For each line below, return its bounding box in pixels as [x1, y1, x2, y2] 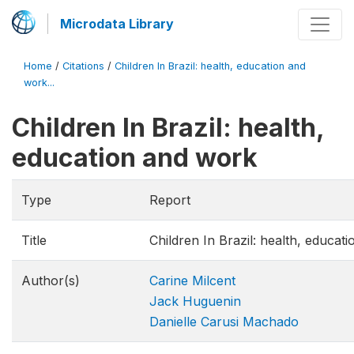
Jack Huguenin [149, 293, 241, 309]
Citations [62, 60, 104, 72]
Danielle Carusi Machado [149, 314, 299, 330]
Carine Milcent [149, 273, 235, 288]
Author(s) [21, 273, 80, 288]
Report [149, 192, 190, 208]
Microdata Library [60, 16, 174, 32]
